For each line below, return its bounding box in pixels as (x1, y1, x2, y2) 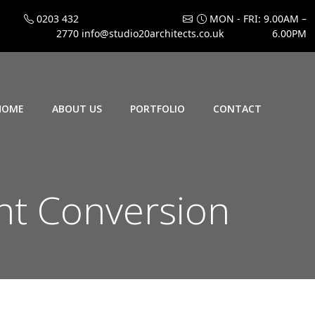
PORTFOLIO (130, 101, 185, 115)
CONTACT (213, 101, 262, 115)
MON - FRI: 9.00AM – (207, 12, 307, 25)
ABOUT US (52, 101, 102, 115)
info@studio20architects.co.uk (79, 27, 224, 40)
